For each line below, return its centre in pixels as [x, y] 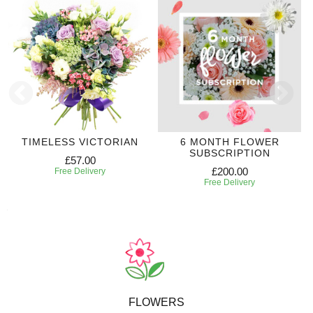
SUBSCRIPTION [230, 153]
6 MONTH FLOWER [230, 141]
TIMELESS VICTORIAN [80, 141]
